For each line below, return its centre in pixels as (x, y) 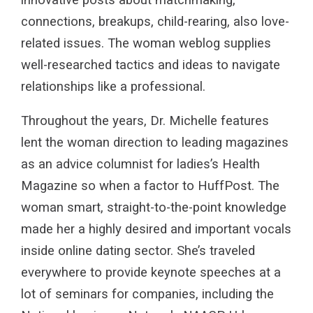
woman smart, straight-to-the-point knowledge (154, 208)
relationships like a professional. (113, 86)
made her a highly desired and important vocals (156, 230)
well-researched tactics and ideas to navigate (151, 65)
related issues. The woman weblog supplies (146, 43)
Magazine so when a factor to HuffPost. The (150, 186)
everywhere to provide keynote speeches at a (151, 273)
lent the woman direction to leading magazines (155, 143)
